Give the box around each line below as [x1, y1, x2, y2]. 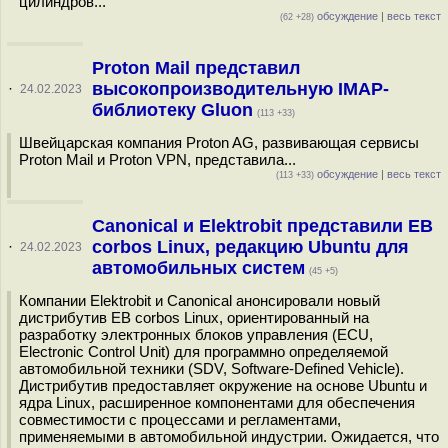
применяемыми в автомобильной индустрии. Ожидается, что [19, 428, 439, 445]
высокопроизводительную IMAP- [91, 79, 389, 99]
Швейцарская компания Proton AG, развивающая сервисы [19, 134, 419, 151]
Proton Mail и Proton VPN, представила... [19, 151, 296, 168]
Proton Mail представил [91, 58, 300, 78]
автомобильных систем [91, 258, 305, 278]
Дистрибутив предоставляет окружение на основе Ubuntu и [19, 377, 427, 394]
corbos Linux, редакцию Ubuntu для [91, 237, 409, 257]
